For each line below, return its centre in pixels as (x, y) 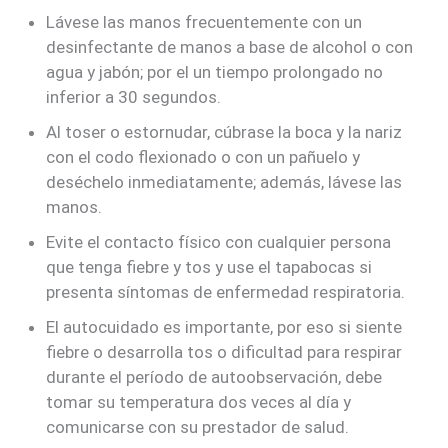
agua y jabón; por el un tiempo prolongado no (215, 72)
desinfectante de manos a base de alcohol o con (230, 47)
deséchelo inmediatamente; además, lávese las (224, 182)
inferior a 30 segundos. (134, 97)
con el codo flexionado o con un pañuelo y (203, 157)
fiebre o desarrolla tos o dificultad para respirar (224, 352)
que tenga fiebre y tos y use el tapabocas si (209, 267)
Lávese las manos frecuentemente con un (204, 22)
